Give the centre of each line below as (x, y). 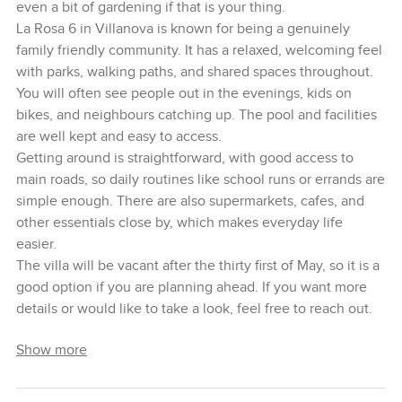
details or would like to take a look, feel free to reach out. (194, 309)
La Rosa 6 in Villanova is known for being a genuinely (183, 29)
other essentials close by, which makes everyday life (179, 223)
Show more (51, 350)
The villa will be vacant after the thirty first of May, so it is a (197, 266)
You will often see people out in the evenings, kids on (184, 93)
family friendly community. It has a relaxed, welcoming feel (199, 50)
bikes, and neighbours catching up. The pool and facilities (196, 115)
